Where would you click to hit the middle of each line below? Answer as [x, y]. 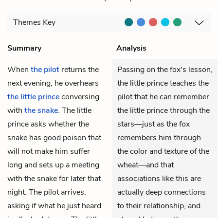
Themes [28, 23]
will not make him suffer [49, 151]
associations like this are [159, 178]
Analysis [131, 48]
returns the [79, 69]
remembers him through [159, 137]
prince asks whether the [48, 124]
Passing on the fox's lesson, [165, 69]
